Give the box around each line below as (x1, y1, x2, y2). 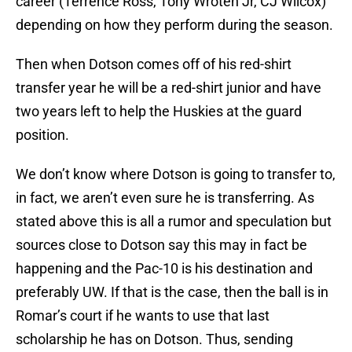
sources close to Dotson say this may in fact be (16, 236, 307, 254)
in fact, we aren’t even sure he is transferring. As (16, 189, 314, 207)
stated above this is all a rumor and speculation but (16, 213, 332, 230)
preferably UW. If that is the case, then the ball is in (16, 284, 328, 301)
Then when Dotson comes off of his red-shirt (16, 56, 291, 73)
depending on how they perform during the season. (16, 16, 333, 34)
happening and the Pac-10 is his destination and (16, 260, 313, 277)
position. (16, 126, 69, 144)
